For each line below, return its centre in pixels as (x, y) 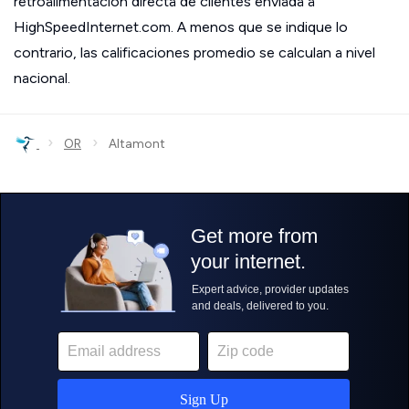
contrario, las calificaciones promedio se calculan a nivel (194, 52)
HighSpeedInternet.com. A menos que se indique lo (181, 27)
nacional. (42, 78)
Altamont (131, 144)
